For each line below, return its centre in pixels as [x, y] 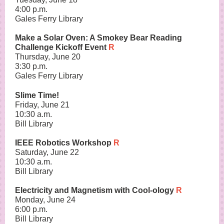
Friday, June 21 [42, 105]
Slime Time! [37, 95]
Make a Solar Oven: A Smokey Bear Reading [98, 38]
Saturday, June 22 [47, 152]
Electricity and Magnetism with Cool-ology [94, 190]
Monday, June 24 [45, 200]
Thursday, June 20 [48, 57]
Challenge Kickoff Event [62, 47]
